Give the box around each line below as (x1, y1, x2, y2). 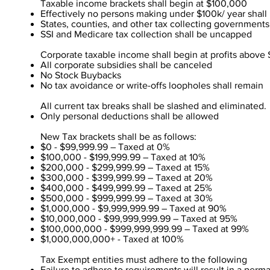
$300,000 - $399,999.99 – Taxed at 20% (40, 172, 213, 183)
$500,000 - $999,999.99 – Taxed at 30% (40, 193, 213, 203)
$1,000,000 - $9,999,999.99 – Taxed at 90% (40, 203, 227, 213)
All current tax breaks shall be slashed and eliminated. (40, 101, 267, 111)
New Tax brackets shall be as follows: (40, 131, 197, 142)
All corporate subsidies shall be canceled (40, 60, 213, 70)
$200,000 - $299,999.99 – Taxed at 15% (40, 162, 210, 172)
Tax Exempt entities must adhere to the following (40, 254, 248, 265)
